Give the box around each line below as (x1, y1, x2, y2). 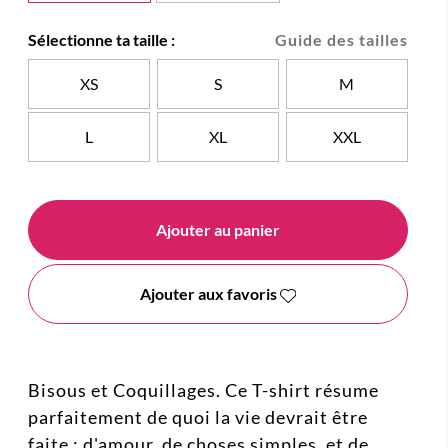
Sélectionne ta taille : (28, 30, 175, 50)
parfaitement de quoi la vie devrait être (28, 406, 368, 429)
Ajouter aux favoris (140, 284, 278, 304)
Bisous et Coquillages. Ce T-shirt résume (28, 379, 379, 402)
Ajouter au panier (156, 220, 280, 240)
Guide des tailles (275, 30, 408, 50)
